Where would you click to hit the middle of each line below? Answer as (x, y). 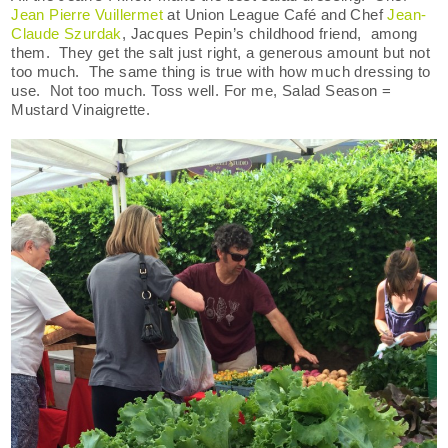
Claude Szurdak (66, 34)
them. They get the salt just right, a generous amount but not (221, 53)
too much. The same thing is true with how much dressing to (221, 72)
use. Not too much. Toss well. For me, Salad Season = (201, 91)
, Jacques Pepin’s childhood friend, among (269, 34)
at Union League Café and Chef (277, 15)
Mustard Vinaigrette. (81, 110)
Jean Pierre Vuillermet (89, 15)
